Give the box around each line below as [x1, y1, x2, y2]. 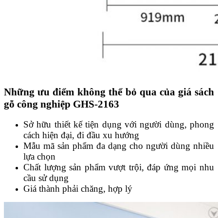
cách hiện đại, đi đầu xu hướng [23, 130, 139, 141]
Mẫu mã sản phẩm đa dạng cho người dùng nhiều [23, 141, 214, 151]
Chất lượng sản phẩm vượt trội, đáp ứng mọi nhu [23, 162, 214, 173]
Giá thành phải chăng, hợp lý [23, 183, 132, 194]
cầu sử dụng [23, 173, 69, 183]
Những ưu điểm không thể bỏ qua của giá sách [4, 86, 214, 98]
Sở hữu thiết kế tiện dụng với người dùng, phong [23, 119, 214, 130]
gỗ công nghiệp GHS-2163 [4, 98, 119, 110]
